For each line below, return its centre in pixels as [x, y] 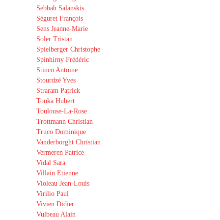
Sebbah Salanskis [60, 8]
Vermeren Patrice [60, 152]
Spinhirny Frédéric [63, 59]
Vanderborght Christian [69, 142]
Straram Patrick [58, 90]
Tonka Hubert [55, 101]
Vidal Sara [51, 163]
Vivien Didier [55, 204]
